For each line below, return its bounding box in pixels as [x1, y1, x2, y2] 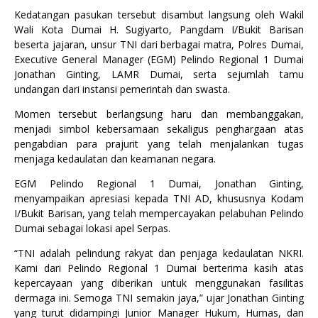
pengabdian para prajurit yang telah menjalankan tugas [14, 137, 304, 150]
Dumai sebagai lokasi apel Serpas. [14, 221, 170, 235]
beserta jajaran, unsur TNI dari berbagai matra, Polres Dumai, [14, 38, 304, 51]
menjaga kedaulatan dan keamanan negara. [14, 152, 216, 165]
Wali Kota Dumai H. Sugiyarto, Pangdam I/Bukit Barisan [14, 23, 304, 36]
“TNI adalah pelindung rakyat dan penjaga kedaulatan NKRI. [14, 246, 304, 260]
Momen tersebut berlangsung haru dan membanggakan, [14, 107, 304, 121]
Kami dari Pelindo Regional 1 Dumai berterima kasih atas [14, 261, 304, 275]
